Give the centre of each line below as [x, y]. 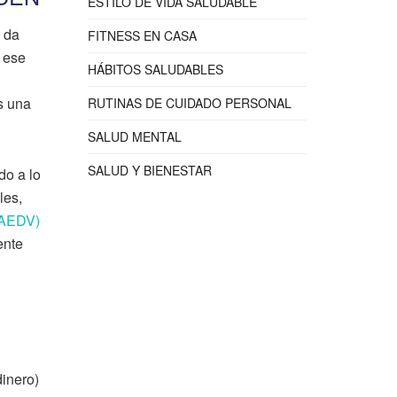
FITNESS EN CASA [142, 35]
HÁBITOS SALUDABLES [155, 69]
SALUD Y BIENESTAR [149, 170]
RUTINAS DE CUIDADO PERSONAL [189, 103]
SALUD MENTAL [134, 136]
